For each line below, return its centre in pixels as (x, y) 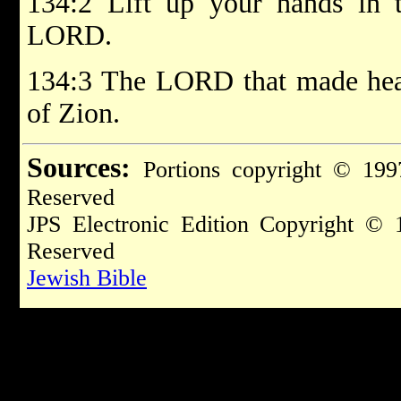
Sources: (79, 167)
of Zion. (73, 113)
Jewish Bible (87, 277)
